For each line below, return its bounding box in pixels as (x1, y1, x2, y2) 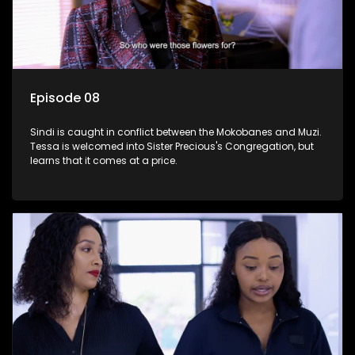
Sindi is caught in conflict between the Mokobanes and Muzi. (30, 125, 322, 139)
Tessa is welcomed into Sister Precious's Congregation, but (30, 139, 314, 154)
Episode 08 (30, 89, 100, 108)
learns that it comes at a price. (30, 154, 177, 168)
